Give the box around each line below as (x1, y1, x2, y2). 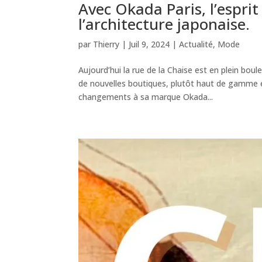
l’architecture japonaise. (78, 13, 250, 35)
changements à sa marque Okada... (78, 91, 213, 102)
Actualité (179, 38, 213, 50)
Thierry (93, 38, 120, 50)
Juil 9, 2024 (129, 38, 170, 50)
